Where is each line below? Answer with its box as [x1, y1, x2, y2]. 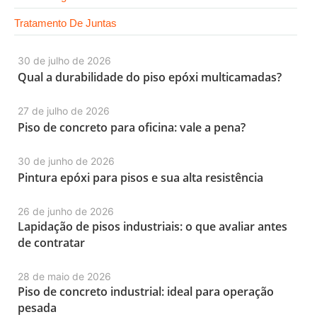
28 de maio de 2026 [18, 270, 111, 282]
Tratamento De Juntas [14, 17, 117, 29]
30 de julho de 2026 [18, 54, 111, 67]
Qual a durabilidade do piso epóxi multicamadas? [18, 69, 282, 85]
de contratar [18, 235, 85, 250]
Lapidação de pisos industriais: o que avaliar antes [18, 219, 287, 234]
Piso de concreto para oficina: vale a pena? [18, 120, 246, 135]
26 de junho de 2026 [18, 205, 114, 217]
